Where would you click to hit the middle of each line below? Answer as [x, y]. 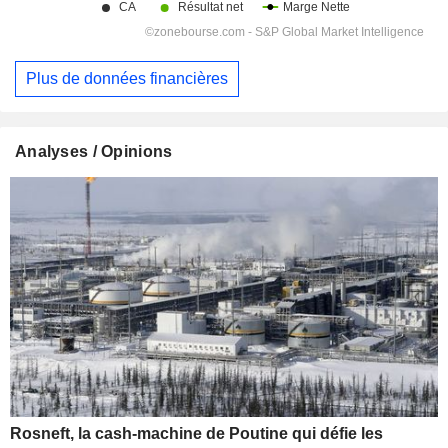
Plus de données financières [127, 79]
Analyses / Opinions [94, 151]
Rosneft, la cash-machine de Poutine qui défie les [196, 434]
